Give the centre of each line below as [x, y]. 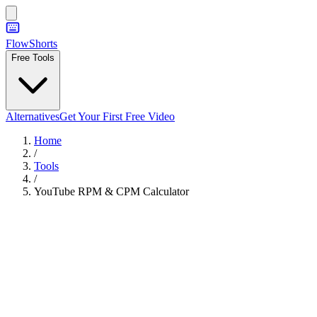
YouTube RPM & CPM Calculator [111, 191]
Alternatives [33, 116]
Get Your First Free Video [117, 116]
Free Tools [33, 58]
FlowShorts [31, 44]
